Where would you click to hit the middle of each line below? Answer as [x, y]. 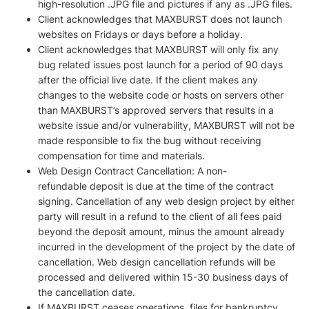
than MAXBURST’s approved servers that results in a [156, 110]
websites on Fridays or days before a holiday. [140, 34]
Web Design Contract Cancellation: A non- [132, 171]
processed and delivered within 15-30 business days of [163, 277]
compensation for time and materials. [121, 156]
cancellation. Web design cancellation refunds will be [157, 262]
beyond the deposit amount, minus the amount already [161, 231]
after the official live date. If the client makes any [148, 80]
